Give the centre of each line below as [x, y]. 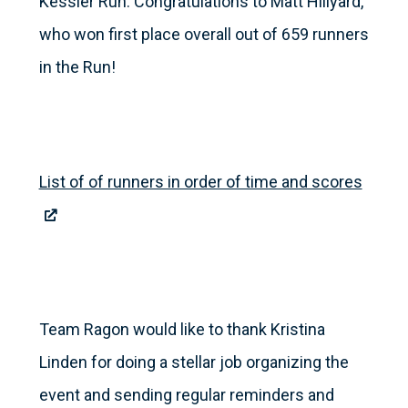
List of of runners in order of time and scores [200, 182]
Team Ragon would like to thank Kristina [182, 330]
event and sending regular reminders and [186, 395]
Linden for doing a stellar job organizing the [194, 362]
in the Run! [77, 67]
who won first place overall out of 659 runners [204, 35]
